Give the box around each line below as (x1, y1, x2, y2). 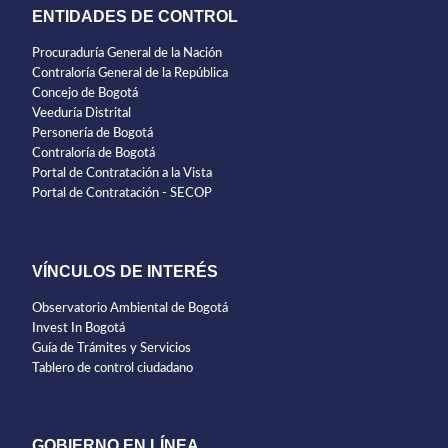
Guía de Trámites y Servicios (32, 341, 191, 355)
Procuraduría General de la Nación (32, 47, 222, 61)
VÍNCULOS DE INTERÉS (32, 262, 218, 280)
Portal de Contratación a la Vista (32, 167, 212, 181)
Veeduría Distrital (32, 107, 131, 121)
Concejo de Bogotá (32, 87, 138, 101)
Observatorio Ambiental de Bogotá (32, 301, 228, 315)
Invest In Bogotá (32, 321, 125, 335)
